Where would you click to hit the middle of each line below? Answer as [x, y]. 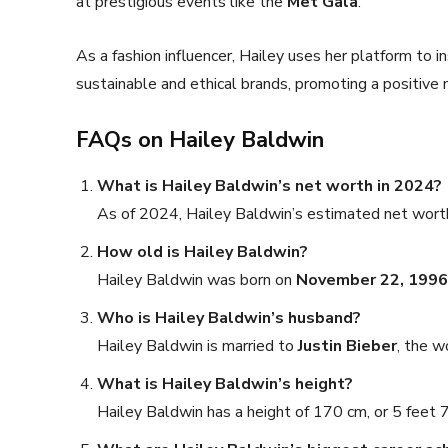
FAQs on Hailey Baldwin [200, 140]
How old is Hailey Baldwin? [202, 252]
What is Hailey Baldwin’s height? [225, 384]
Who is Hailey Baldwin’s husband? [229, 318]
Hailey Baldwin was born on [196, 280]
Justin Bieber [347, 346]
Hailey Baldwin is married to [197, 346]
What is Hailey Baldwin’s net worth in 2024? [269, 186]
